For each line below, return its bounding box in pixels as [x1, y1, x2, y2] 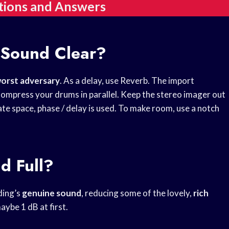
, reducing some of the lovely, [81, 188, 193, 199]
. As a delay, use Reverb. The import [60, 75, 194, 86]
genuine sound [22, 188, 81, 199]
